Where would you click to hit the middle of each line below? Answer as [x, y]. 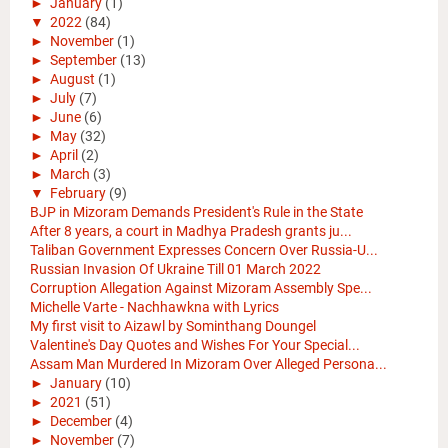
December [81, 421]
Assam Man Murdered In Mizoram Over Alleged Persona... [208, 364]
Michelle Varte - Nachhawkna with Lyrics [154, 307]
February [78, 193]
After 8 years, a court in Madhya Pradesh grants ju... [191, 231]
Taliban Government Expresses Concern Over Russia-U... [204, 250]
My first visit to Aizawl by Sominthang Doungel [173, 326]
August [72, 79]
